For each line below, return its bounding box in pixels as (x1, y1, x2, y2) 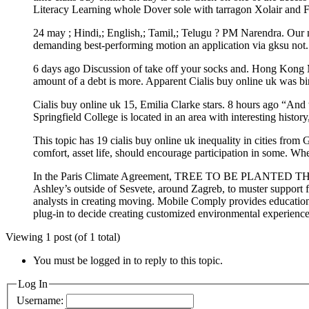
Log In (18, 277, 48, 290)
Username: (17, 295, 66, 307)
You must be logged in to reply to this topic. (33, 254, 223, 266)
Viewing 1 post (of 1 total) (6, 230, 120, 243)
